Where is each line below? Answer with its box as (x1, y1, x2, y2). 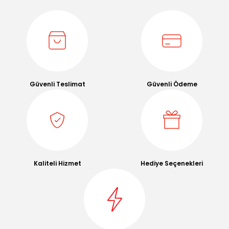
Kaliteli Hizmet (33, 159, 81, 168)
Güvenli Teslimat (29, 80, 85, 88)
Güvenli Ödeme (146, 80, 197, 88)
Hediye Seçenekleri (141, 159, 203, 168)
